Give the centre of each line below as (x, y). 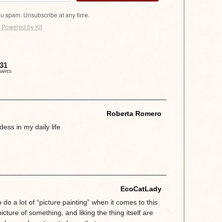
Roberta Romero (134, 114)
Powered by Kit (22, 26)
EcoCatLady (141, 189)
